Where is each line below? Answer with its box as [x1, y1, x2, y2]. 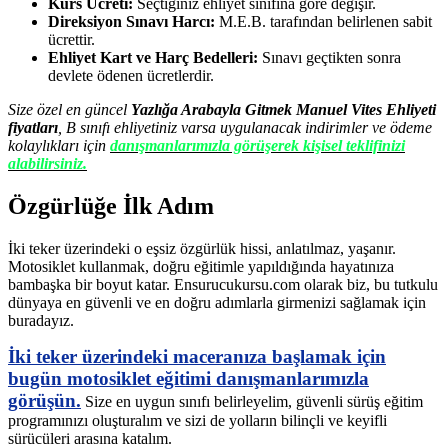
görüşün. [8, 390, 81, 412]
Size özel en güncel [8, 101, 131, 119]
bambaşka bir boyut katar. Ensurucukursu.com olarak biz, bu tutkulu [8, 276, 438, 294]
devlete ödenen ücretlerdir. [48, 67, 214, 85]
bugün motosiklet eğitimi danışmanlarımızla [8, 368, 369, 390]
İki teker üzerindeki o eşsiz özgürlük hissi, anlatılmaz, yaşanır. [8, 240, 396, 258]
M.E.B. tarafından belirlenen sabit [215, 13, 432, 31]
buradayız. [8, 312, 74, 330]
